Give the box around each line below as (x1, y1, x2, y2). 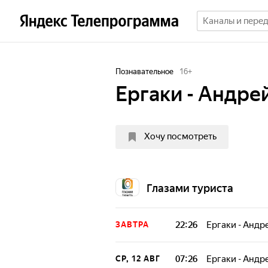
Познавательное (115, 67, 173, 76)
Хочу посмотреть (144, 131, 217, 142)
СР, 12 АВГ (115, 254, 160, 263)
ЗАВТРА (115, 220, 149, 229)
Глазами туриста (147, 182, 233, 194)
